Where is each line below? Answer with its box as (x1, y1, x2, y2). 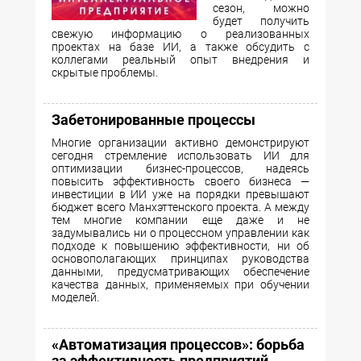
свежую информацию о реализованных (52, 27, 309, 41)
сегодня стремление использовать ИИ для (52, 149, 309, 163)
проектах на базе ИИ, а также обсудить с (52, 40, 309, 54)
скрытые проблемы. (52, 66, 158, 80)
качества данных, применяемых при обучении (52, 278, 309, 292)
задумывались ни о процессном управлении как (52, 226, 309, 240)
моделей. (52, 291, 99, 305)
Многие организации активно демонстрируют (52, 136, 309, 150)
